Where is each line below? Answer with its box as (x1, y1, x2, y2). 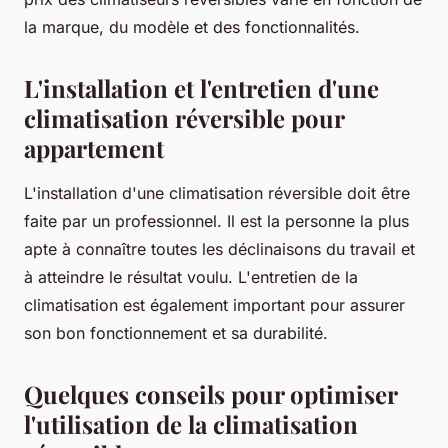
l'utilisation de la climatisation (24, 408, 358, 441)
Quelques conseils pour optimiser (24, 378, 397, 411)
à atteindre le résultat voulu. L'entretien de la (24, 267, 358, 288)
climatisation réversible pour (24, 102, 344, 135)
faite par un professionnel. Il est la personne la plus (24, 211, 409, 232)
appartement (24, 132, 164, 165)
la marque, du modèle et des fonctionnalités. (24, 17, 360, 38)
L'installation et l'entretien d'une (24, 72, 379, 105)
